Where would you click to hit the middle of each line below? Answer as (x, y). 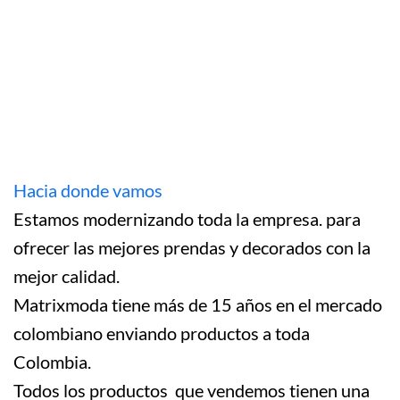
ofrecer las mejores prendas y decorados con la (192, 248)
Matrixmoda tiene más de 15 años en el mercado (198, 305)
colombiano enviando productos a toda (162, 333)
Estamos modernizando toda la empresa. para (187, 219)
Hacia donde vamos (88, 191)
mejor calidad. (67, 276)
